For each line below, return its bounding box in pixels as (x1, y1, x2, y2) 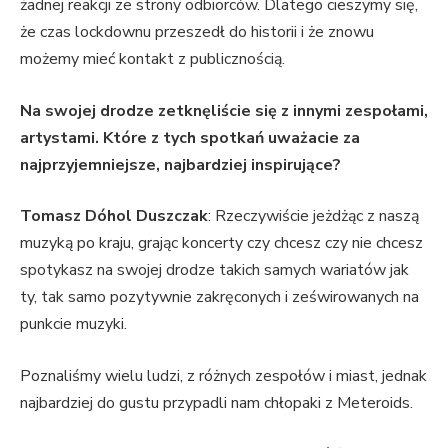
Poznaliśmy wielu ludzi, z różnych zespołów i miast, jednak (20, 364, 427, 387)
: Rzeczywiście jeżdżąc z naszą (208, 205, 419, 228)
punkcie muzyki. (20, 313, 131, 336)
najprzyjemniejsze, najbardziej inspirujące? (20, 153, 341, 176)
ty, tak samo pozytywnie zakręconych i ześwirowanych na (20, 286, 419, 309)
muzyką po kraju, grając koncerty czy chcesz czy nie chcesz (20, 232, 423, 255)
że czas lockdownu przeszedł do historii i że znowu (20, 20, 374, 43)
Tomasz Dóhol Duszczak (20, 205, 208, 228)
